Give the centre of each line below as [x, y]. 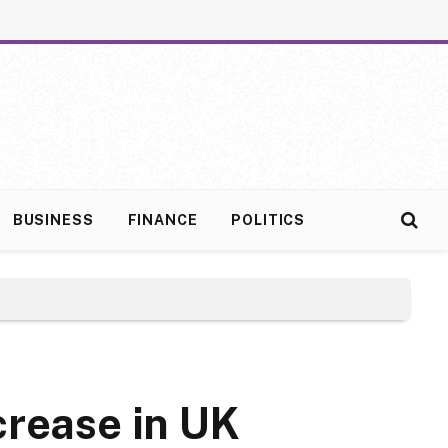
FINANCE [162, 220]
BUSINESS [53, 220]
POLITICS [268, 220]
